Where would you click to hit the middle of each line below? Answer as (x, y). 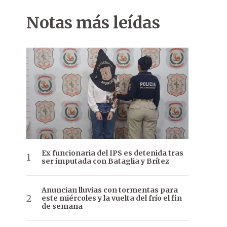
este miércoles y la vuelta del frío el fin (112, 198)
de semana (62, 206)
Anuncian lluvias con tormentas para (110, 190)
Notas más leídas (93, 23)
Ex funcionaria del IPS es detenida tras (112, 153)
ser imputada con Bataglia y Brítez (105, 161)
